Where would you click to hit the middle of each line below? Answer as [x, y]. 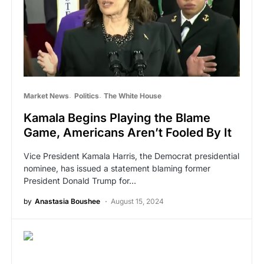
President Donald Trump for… [80, 181]
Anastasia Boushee [67, 202]
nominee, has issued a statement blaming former [117, 169]
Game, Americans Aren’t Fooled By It [128, 133]
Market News [46, 96]
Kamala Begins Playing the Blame [117, 118]
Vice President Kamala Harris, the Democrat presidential [131, 156]
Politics [86, 96]
